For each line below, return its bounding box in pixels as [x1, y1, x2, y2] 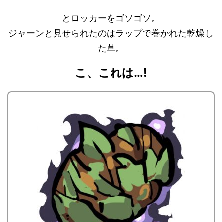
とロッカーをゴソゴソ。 [62, 13, 160, 24]
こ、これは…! [75, 65, 147, 80]
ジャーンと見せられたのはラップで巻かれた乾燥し [8, 28, 214, 39]
